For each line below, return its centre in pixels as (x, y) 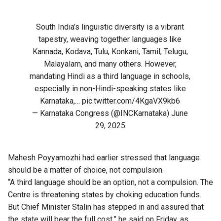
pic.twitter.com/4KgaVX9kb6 (131, 101)
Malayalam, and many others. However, (110, 64)
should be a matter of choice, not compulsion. (86, 170)
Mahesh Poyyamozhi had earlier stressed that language (104, 158)
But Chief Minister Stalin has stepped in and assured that (106, 207)
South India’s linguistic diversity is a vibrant (110, 27)
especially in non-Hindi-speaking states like (110, 89)
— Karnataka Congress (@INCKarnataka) (102, 113)
